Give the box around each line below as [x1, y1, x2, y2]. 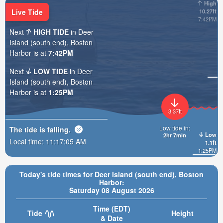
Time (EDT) [93, 204, 130, 214]
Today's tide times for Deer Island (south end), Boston [19, 169, 204, 179]
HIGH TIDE [33, 26, 69, 37]
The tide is [9, 124, 47, 134]
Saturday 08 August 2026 [69, 185, 154, 195]
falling [47, 124, 69, 134]
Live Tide [11, 6, 43, 17]
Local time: [9, 136, 46, 146]
